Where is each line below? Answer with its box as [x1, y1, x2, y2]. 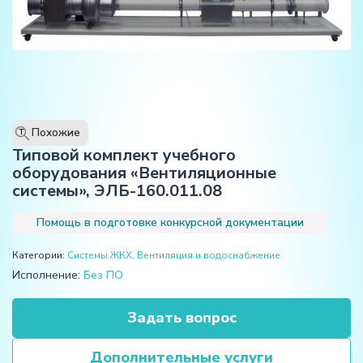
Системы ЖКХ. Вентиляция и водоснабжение [67, 248, 280, 262]
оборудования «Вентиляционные [12, 161, 276, 184]
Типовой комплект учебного [12, 143, 236, 166]
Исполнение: [12, 267, 83, 283]
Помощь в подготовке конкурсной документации [36, 214, 304, 230]
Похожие [32, 125, 80, 140]
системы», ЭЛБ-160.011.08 [12, 179, 222, 202]
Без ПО [83, 267, 123, 283]
